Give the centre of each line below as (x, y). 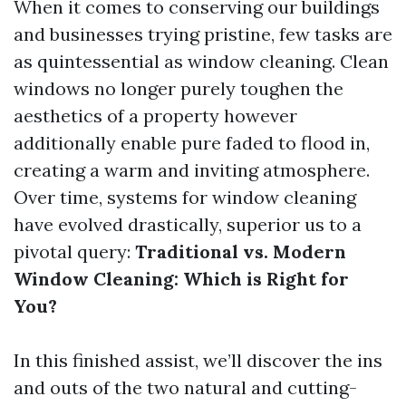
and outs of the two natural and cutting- (185, 387)
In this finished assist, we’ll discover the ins (198, 360)
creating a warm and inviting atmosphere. (192, 170)
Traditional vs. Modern (241, 251)
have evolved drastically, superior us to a (188, 224)
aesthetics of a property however (155, 116)
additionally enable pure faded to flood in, (192, 143)
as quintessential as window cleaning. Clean (201, 61)
